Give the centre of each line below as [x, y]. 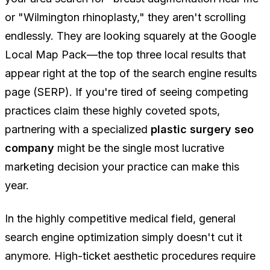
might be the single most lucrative [139, 148]
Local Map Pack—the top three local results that [125, 55]
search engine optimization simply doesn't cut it [124, 237]
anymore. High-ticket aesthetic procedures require [130, 256]
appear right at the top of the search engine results [131, 74]
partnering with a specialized [78, 130]
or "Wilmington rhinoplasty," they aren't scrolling [125, 17]
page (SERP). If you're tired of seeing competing [127, 92]
